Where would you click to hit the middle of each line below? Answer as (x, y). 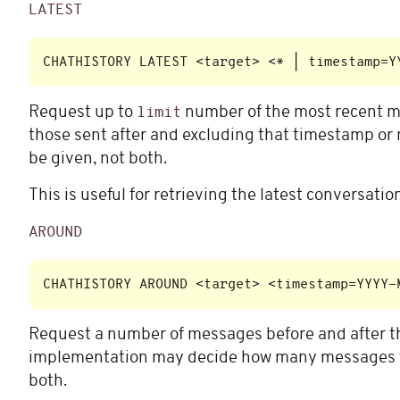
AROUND (55, 233)
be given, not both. (98, 160)
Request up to (83, 113)
